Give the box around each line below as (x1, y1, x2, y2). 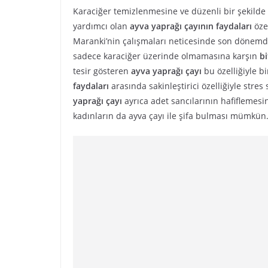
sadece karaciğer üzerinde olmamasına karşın (73, 50, 260, 62)
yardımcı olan (73, 20, 130, 32)
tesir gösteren (73, 65, 131, 77)
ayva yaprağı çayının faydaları (130, 20, 252, 32)
